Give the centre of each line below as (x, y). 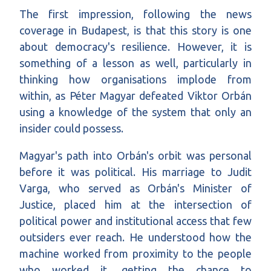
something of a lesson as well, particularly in (135, 63)
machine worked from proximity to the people (135, 254)
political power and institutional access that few (135, 221)
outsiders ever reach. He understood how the (135, 237)
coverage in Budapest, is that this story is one (135, 31)
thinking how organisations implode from (135, 80)
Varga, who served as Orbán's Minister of (135, 188)
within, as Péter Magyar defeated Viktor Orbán (135, 96)
